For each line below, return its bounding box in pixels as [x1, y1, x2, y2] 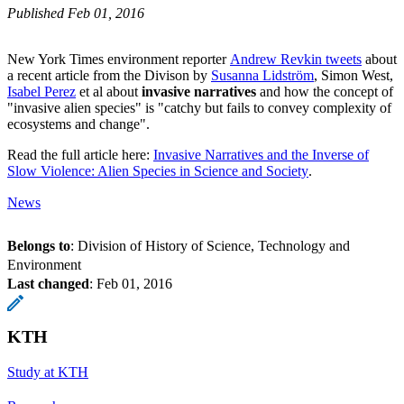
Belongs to [7, 237, 70, 253]
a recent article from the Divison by [7, 67, 211, 83]
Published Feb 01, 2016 [7, 5, 144, 21]
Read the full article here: [7, 146, 153, 162]
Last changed [7, 275, 89, 291]
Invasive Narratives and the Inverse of [153, 146, 369, 162]
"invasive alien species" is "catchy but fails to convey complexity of [7, 99, 391, 115]
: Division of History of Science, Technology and [70, 237, 350, 253]
